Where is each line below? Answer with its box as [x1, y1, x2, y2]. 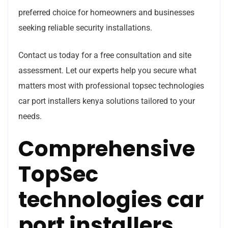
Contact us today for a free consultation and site [18, 50, 191, 60]
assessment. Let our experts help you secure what [18, 65, 196, 75]
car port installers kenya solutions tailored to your [18, 96, 195, 106]
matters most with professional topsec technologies [18, 80, 204, 91]
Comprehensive [18, 133, 195, 164]
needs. [18, 111, 42, 121]
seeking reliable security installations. [18, 22, 152, 33]
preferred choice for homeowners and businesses [18, 7, 194, 17]
